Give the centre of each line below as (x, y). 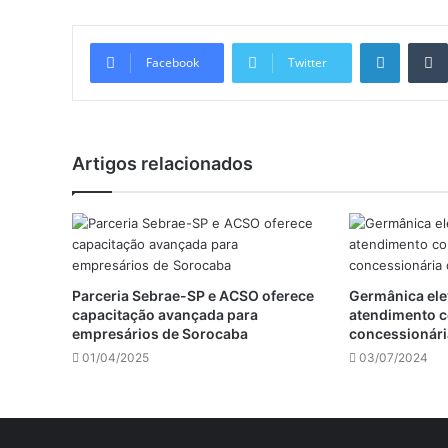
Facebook (172, 63)
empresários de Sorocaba (160, 334)
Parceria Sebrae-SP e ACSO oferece (193, 296)
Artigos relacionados (162, 164)
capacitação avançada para (165, 315)
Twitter (307, 63)
